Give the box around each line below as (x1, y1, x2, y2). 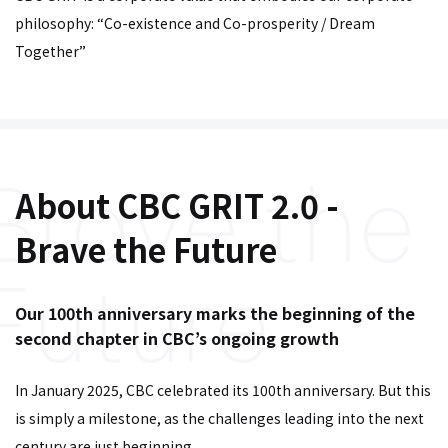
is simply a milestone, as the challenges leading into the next (15, 408, 424, 428)
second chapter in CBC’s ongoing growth (15, 326, 339, 350)
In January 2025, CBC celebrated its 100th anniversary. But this (15, 380, 431, 400)
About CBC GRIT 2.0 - (15, 182, 339, 228)
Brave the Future (15, 226, 277, 272)
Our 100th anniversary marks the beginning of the (15, 301, 415, 325)
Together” (15, 41, 86, 61)
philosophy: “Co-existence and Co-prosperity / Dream (15, 13, 375, 33)
